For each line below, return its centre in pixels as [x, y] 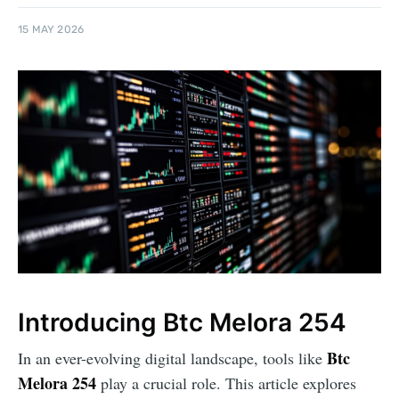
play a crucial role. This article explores [226, 383]
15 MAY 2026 [51, 30]
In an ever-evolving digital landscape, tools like [172, 358]
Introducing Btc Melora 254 [182, 322]
